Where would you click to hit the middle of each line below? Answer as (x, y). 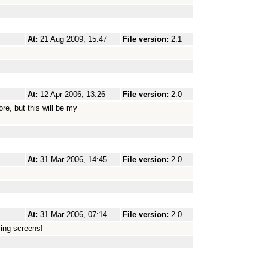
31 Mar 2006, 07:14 (74, 214)
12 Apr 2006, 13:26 (73, 94)
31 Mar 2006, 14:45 (74, 159)
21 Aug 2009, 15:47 (74, 39)
